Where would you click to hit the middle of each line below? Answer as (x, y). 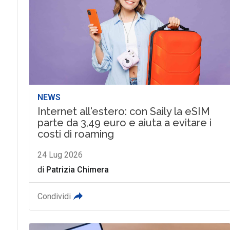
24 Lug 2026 (60, 155)
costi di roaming (75, 134)
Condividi (54, 197)
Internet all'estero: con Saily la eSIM (123, 112)
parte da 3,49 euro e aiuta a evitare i (124, 123)
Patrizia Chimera (77, 170)
